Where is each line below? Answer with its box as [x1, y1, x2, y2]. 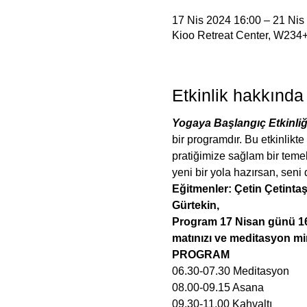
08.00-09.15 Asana [171, 281, 264, 293]
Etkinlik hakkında [171, 86, 304, 105]
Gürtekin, [171, 199, 219, 211]
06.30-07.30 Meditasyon [171, 265, 289, 277]
